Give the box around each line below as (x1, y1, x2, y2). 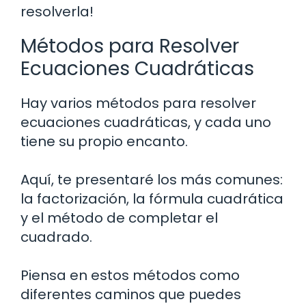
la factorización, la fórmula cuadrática (20, 189, 283, 209)
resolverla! (20, 2, 94, 22)
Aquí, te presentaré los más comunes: (20, 170, 283, 190)
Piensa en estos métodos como (20, 266, 240, 286)
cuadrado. (20, 227, 92, 247)
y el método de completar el (20, 208, 218, 228)
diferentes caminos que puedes (20, 285, 241, 305)
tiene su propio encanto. (20, 132, 188, 152)
